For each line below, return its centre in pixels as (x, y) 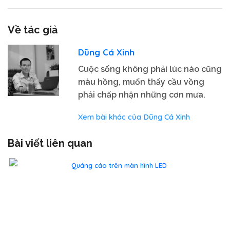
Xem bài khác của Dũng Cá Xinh (134, 117)
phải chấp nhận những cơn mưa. (142, 94)
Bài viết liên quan (50, 143)
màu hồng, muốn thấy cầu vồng (141, 82)
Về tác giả (33, 30)
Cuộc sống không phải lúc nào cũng (150, 69)
